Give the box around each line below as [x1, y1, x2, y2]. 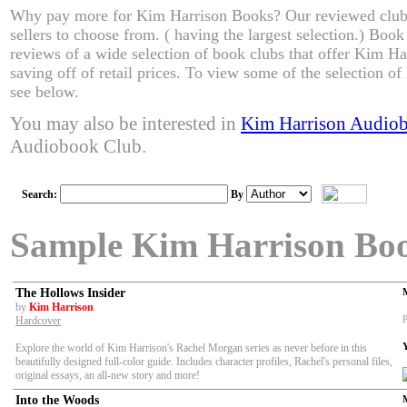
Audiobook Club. [10, 135, 146, 158]
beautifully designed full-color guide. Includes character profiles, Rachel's [15, 355, 330, 369]
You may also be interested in [10, 113, 241, 135]
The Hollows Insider [15, 285, 125, 301]
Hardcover [15, 314, 61, 328]
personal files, [333, 355, 392, 369]
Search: [22, 188, 60, 202]
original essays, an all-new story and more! [15, 369, 200, 382]
